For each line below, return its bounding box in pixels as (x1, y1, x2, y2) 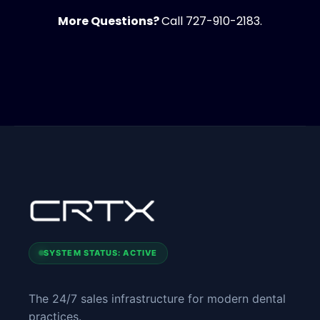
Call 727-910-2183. (161, 12, 262, 29)
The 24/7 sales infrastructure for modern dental (29, 291, 286, 306)
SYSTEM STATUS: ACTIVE (44, 247, 158, 258)
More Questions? (58, 12, 161, 29)
